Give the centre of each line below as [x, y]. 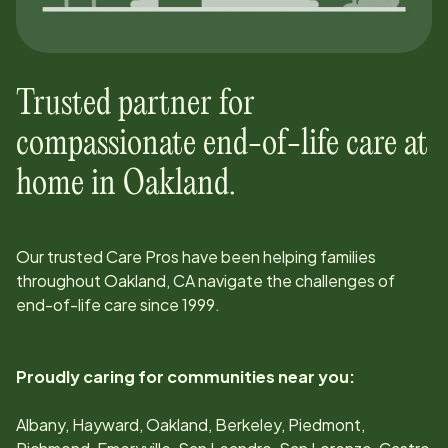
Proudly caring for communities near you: [185, 376]
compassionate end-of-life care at [222, 144]
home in [69, 184]
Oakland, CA [149, 280]
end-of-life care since [99, 304]
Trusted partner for [135, 104]
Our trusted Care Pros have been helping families [196, 256]
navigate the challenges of [295, 280]
